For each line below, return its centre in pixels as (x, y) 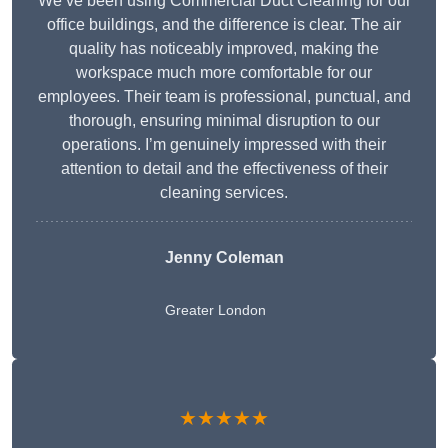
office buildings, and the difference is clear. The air (224, 25)
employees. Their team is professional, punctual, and (224, 97)
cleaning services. (224, 193)
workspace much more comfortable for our (224, 73)
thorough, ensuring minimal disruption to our (224, 121)
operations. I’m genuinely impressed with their (224, 145)
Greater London (215, 310)
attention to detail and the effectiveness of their (224, 169)
